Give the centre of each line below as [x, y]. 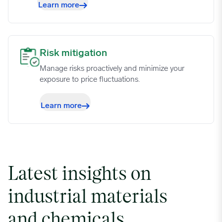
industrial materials [88, 197]
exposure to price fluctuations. [90, 80]
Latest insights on [80, 174]
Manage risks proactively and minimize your [112, 69]
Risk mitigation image [56, 52]
